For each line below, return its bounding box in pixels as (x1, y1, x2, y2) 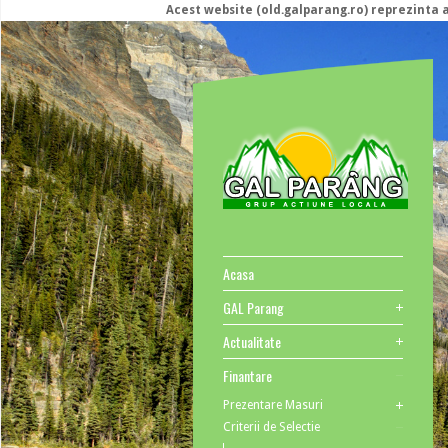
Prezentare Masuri (222, 398, 323, 412)
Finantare (222, 365, 272, 386)
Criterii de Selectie (222, 420, 320, 434)
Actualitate (222, 331, 281, 352)
